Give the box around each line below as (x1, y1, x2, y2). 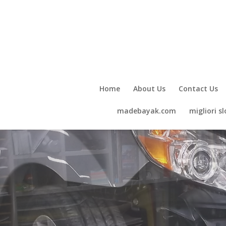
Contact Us (179, 84, 218, 93)
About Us (133, 84, 165, 93)
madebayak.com (117, 106, 176, 116)
